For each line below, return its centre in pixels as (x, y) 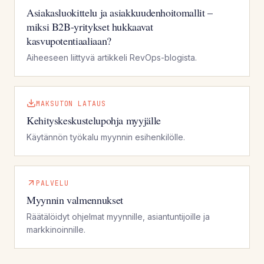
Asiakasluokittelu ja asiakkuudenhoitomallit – (120, 12)
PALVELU (52, 183)
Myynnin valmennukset (75, 199)
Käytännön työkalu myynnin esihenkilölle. (106, 137)
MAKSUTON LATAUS (71, 103)
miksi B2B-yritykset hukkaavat (90, 26)
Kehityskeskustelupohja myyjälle (94, 120)
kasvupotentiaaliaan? (69, 40)
